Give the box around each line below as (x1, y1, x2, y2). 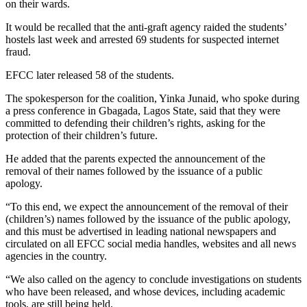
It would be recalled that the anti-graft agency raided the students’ (5, 21, 286, 33)
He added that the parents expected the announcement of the (5, 152, 265, 164)
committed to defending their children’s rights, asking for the (5, 116, 265, 129)
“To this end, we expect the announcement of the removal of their (5, 200, 288, 212)
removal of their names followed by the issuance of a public (5, 164, 262, 177)
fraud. (5, 45, 31, 58)
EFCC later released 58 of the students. (5, 69, 174, 81)
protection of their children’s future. (5, 129, 158, 141)
